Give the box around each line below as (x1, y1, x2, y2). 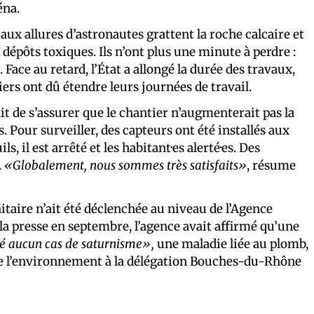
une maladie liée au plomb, (154, 235, 308, 252)
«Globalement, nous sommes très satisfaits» (4, 157, 247, 173)
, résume (247, 157, 296, 173)
